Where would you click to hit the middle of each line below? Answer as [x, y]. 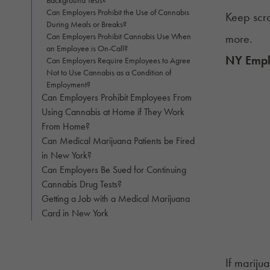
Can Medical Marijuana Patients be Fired [118, 140]
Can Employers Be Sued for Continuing [114, 169]
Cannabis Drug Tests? [82, 184]
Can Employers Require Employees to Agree [118, 60]
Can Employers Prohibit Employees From [117, 97]
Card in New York [75, 213]
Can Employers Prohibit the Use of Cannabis [118, 12]
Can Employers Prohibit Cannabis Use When [119, 36]
